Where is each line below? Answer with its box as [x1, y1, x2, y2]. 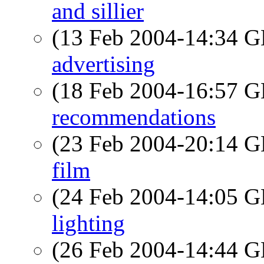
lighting [52, 210, 125, 236]
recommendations [52, 104, 216, 130]
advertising [52, 51, 155, 77]
